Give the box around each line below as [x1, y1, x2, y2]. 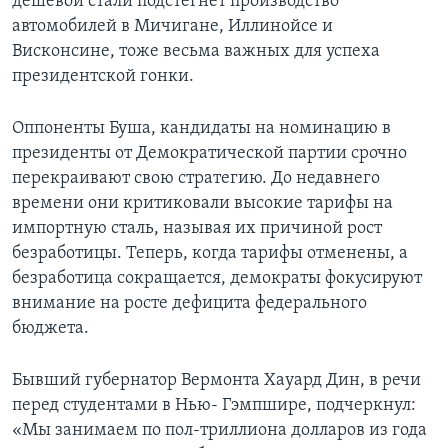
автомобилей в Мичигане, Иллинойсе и [12, 16, 333, 36]
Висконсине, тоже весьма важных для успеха [12, 41, 380, 61]
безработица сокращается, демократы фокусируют [12, 268, 422, 288]
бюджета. [12, 318, 89, 338]
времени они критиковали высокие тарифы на [12, 193, 393, 213]
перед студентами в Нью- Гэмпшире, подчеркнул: [12, 395, 416, 415]
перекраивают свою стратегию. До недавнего [12, 168, 380, 188]
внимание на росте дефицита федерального [12, 293, 367, 313]
